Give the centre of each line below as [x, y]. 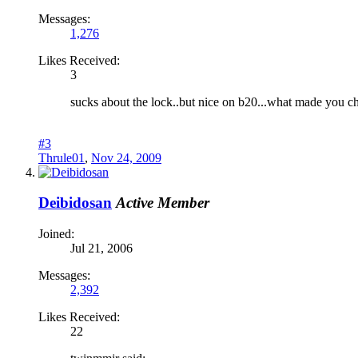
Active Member [163, 203]
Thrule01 [62, 157]
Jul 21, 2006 [101, 249]
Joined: [56, 234]
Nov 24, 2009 [126, 157]
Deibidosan [75, 203]
